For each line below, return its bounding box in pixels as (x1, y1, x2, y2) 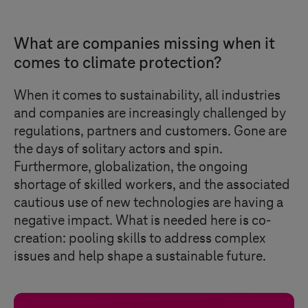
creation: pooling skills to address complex (14, 231, 265, 246)
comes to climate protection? (14, 54, 221, 72)
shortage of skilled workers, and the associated (14, 177, 290, 192)
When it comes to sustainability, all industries (14, 88, 280, 103)
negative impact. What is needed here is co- (14, 213, 271, 228)
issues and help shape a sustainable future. (14, 249, 266, 264)
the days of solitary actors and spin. (14, 142, 223, 157)
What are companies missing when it (14, 35, 275, 53)
